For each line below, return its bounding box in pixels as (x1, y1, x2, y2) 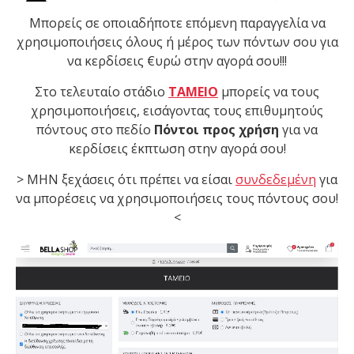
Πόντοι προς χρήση (154, 121, 279, 139)
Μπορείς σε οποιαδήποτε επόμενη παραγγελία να (28, 14, 326, 32)
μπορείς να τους (221, 83, 319, 101)
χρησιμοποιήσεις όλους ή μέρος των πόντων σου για (16, 33, 338, 51)
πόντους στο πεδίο (36, 121, 154, 139)
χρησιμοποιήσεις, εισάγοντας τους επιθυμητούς (31, 102, 323, 120)
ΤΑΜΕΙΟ (168, 83, 218, 101)
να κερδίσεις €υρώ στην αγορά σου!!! (67, 52, 287, 70)
